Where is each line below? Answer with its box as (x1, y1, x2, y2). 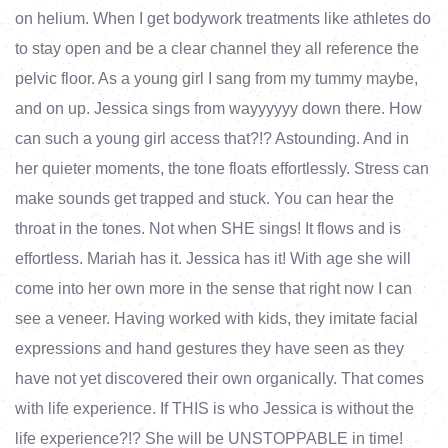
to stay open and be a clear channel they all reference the (15, 40, 419, 57)
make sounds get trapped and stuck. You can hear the (15, 190, 394, 207)
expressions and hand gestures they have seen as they (15, 340, 404, 357)
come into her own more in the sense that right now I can (15, 280, 412, 297)
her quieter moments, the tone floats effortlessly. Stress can (15, 160, 429, 177)
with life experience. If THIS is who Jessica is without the (15, 400, 414, 417)
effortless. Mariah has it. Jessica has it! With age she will (15, 250, 411, 267)
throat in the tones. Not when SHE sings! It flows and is (15, 220, 401, 237)
